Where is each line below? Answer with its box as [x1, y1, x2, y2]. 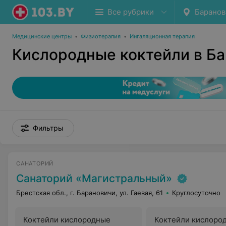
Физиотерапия [81, 33, 121, 40]
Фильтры [33, 124, 64, 132]
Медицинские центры [12, 33, 72, 40]
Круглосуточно [172, 189, 220, 197]
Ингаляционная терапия [130, 33, 195, 40]
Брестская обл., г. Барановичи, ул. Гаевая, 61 [16, 189, 163, 197]
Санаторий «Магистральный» [16, 172, 172, 185]
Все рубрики [107, 7, 154, 17]
